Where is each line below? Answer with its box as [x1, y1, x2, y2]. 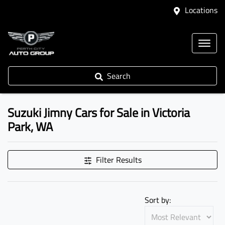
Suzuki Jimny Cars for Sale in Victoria [8, 103, 190, 122]
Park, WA [8, 118, 53, 136]
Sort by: [145, 194, 171, 206]
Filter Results [95, 154, 142, 166]
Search [106, 70, 131, 82]
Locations [185, 4, 217, 16]
